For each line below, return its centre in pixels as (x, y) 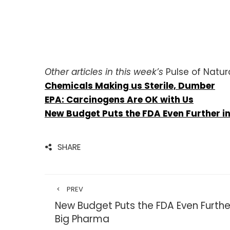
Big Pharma (82, 219)
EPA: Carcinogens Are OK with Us (119, 99)
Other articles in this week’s (105, 72)
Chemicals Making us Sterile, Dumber (130, 85)
